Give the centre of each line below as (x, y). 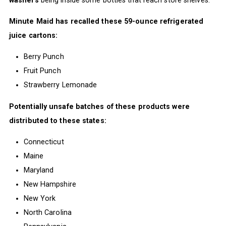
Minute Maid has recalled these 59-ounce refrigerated (106, 21)
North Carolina (47, 212)
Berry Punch (44, 57)
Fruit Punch (42, 71)
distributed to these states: (58, 120)
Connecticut (44, 142)
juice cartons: (33, 35)
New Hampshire (50, 184)
